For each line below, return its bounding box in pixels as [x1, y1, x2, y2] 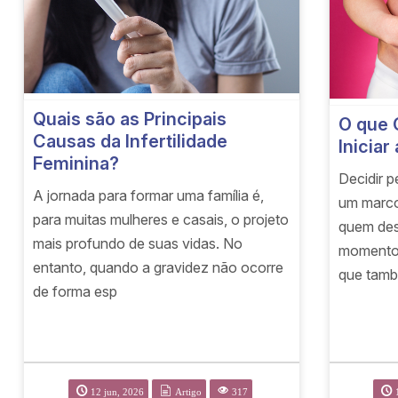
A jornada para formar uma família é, [33, 187, 265, 205]
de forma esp [33, 283, 118, 301]
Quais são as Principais [33, 108, 227, 131]
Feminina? [33, 153, 120, 175]
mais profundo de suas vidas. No [33, 235, 243, 253]
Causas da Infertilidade [33, 131, 228, 153]
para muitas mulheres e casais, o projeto [33, 211, 290, 229]
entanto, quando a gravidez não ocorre [33, 259, 284, 277]
